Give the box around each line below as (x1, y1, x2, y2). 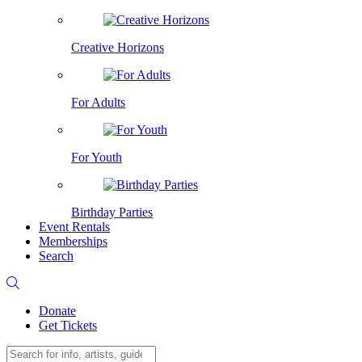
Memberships (39, 234, 107, 249)
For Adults (71, 95, 125, 110)
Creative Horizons (71, 40, 164, 55)
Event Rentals (39, 220, 110, 234)
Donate (39, 304, 76, 318)
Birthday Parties (71, 205, 153, 220)
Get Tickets (39, 318, 97, 333)
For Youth (71, 150, 122, 165)
